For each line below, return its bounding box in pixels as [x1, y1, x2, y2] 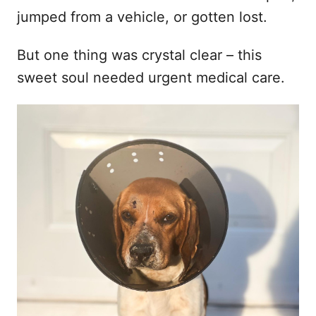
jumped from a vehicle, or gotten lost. [17, 8, 267, 25]
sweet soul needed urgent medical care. [17, 68, 285, 86]
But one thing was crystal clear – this [17, 46, 262, 63]
